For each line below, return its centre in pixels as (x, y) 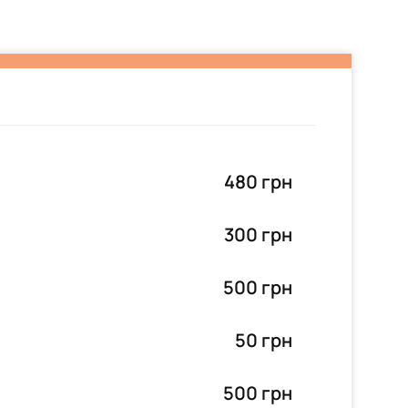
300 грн (258, 235)
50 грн (264, 340)
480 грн (258, 182)
